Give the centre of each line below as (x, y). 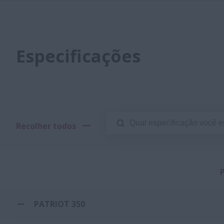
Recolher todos (46, 126)
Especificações (78, 56)
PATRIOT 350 (59, 204)
